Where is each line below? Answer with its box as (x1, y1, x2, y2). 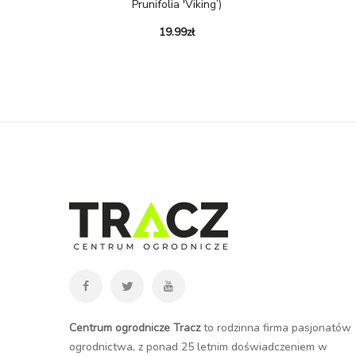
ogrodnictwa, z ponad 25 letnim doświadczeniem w (69, 339, 327, 354)
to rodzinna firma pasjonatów (200, 319, 351, 335)
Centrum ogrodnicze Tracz (69, 319, 200, 335)
